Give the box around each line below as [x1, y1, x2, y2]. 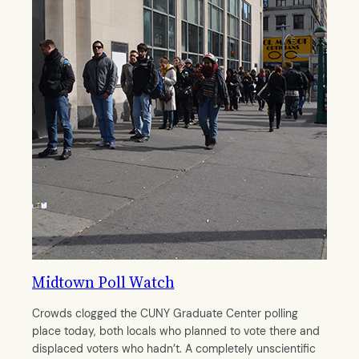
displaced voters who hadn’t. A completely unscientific [32, 341, 316, 356]
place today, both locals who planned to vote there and [32, 323, 320, 338]
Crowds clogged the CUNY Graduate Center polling [32, 305, 298, 321]
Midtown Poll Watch [32, 271, 175, 292]
